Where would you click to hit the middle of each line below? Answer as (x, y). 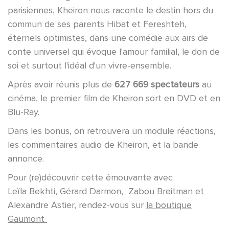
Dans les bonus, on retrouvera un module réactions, (112, 131)
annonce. (26, 159)
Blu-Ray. (24, 112)
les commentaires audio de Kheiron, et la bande (103, 145)
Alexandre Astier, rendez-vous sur (77, 205)
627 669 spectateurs (156, 85)
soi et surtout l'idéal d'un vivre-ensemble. (89, 66)
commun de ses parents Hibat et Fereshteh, (97, 24)
